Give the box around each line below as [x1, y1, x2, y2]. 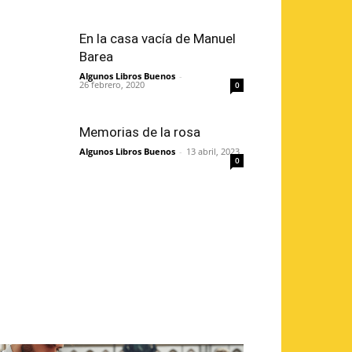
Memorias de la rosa [79, 124, 200, 141]
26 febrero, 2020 [79, 79, 145, 91]
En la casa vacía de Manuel [79, 31, 236, 47]
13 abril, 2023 [186, 145, 240, 158]
